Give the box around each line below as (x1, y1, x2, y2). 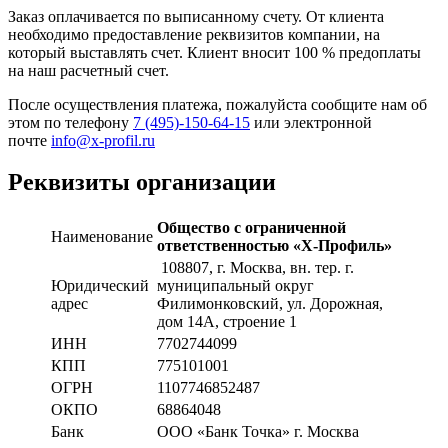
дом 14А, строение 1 (157, 313, 297, 331)
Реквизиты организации (8, 169, 276, 196)
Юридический (51, 277, 149, 295)
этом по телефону (8, 113, 133, 131)
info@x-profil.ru (51, 131, 155, 149)
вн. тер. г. (290, 259, 354, 277)
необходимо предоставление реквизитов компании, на (8, 25, 380, 43)
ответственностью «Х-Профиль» (157, 237, 392, 255)
